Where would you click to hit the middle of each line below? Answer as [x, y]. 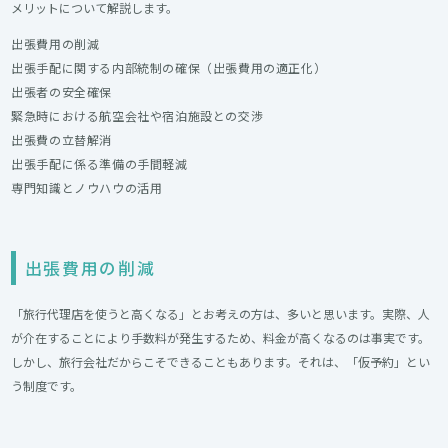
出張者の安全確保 [62, 92]
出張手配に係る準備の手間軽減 [99, 164]
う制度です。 [47, 385]
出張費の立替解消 [62, 140]
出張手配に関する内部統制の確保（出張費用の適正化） [169, 68]
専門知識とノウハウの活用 [87, 188]
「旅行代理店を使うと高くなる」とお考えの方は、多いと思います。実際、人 [221, 313]
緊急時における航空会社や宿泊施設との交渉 [137, 116]
